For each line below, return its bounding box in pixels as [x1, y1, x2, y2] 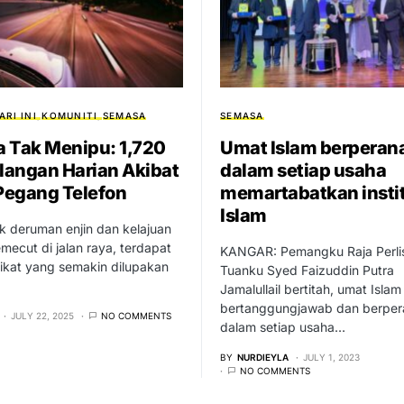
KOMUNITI [41, 110, 98, 122]
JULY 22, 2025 [11, 310, 74, 322]
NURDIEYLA [237, 352, 289, 363]
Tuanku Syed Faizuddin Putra [220, 262, 394, 279]
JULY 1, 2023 [303, 352, 360, 363]
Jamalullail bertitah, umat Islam [220, 281, 401, 298]
